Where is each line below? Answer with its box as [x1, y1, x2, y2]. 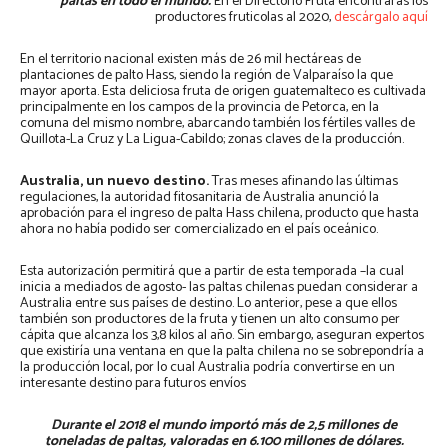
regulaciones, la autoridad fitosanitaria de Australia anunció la [20, 186, 379, 210]
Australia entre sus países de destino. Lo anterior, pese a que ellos [20, 292, 397, 316]
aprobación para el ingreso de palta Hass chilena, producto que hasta [20, 202, 419, 226]
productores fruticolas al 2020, [155, 6, 334, 30]
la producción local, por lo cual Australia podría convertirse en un [20, 356, 395, 380]
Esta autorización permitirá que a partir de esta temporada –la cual [20, 260, 404, 284]
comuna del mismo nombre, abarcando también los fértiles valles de [20, 112, 415, 136]
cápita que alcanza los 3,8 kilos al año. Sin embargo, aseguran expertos [20, 324, 424, 348]
